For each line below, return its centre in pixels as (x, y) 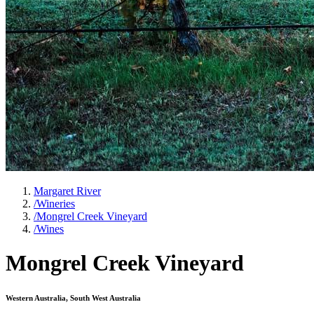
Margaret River (67, 191)
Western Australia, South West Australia (73, 298)
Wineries (56, 203)
